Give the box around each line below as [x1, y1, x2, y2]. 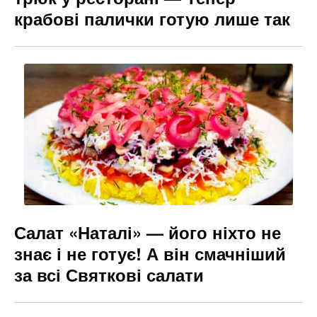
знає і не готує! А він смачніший [14, 241, 286, 265]
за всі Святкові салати [14, 262, 204, 287]
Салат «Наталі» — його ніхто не [14, 219, 281, 244]
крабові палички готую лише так [14, 6, 290, 30]
